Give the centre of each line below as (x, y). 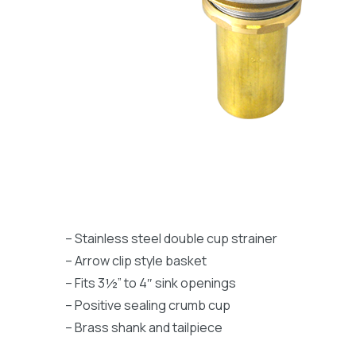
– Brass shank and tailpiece (144, 327)
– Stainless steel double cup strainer (171, 238)
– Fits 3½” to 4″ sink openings (151, 283)
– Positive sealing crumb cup (148, 305)
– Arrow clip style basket (136, 261)
